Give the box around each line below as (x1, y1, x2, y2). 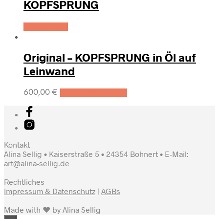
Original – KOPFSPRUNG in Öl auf (23, 50, 196, 64)
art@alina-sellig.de (4, 158, 69, 168)
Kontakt (4, 140, 30, 149)
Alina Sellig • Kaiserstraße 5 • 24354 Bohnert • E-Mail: (4, 149, 189, 158)
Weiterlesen (23, 22, 68, 31)
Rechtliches (4, 177, 44, 186)
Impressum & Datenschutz (4, 186, 95, 196)
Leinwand (23, 64, 75, 78)
